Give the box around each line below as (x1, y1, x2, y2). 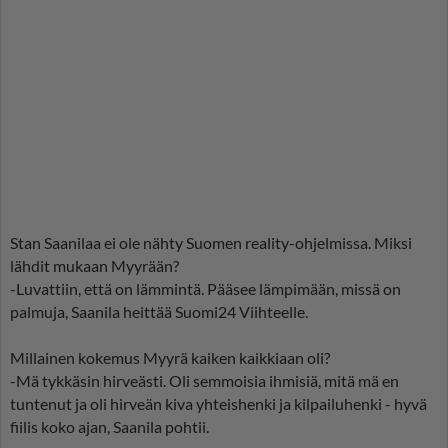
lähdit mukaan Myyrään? (10, 256, 179, 276)
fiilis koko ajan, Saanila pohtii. (10, 417, 209, 437)
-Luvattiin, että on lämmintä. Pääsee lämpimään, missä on (10, 279, 401, 299)
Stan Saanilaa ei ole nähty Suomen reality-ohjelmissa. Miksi (10, 233, 412, 253)
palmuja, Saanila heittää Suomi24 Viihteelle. (10, 302, 308, 322)
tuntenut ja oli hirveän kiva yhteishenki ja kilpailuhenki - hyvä (10, 394, 427, 414)
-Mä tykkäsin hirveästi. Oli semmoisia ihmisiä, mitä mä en (10, 371, 399, 391)
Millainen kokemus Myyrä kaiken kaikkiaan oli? (10, 348, 330, 368)
